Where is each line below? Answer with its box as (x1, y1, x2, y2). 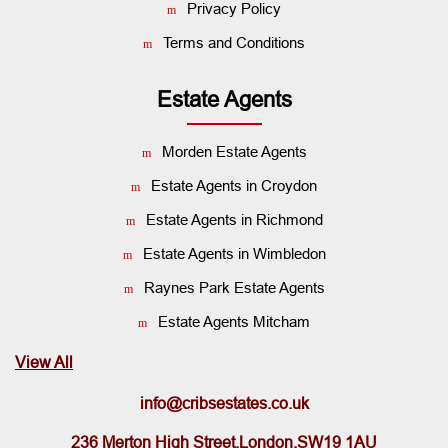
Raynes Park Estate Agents (143, 279, 325, 296)
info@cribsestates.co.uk (139, 395, 309, 412)
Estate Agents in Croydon (151, 177, 317, 194)
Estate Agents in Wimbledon (142, 245, 326, 262)
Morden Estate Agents (161, 143, 307, 160)
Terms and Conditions (163, 34, 305, 51)
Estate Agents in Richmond (145, 211, 323, 228)
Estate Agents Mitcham (158, 313, 310, 330)
